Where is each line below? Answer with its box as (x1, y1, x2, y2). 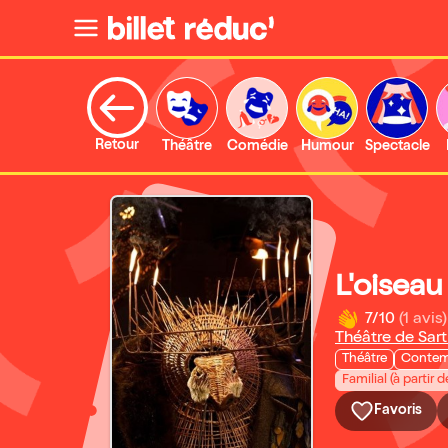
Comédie (226, 140, 288, 154)
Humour (300, 140, 354, 154)
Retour (95, 139, 139, 153)
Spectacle (364, 140, 430, 154)
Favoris (374, 404, 422, 418)
